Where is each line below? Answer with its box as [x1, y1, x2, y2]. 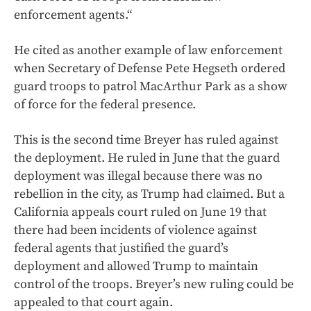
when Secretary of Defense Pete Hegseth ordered [14, 60, 285, 77]
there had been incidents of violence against [14, 222, 257, 239]
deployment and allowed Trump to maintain [14, 258, 258, 275]
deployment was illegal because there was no [14, 168, 262, 185]
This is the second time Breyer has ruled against [14, 132, 278, 149]
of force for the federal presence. [14, 96, 196, 113]
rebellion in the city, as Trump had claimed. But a [14, 186, 285, 203]
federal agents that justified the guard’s [14, 240, 228, 257]
